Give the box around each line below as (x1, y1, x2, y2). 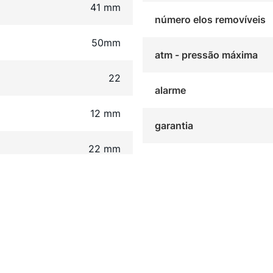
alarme (154, 84, 186, 97)
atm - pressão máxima (154, 49, 258, 62)
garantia (154, 119, 193, 132)
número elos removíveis (154, 13, 266, 26)
